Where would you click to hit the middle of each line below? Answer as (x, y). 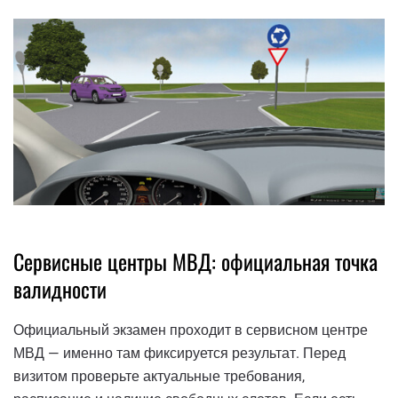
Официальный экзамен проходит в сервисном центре (191, 330)
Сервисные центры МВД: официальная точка (195, 261)
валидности (60, 288)
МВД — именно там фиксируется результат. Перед (179, 354)
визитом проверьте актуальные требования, (159, 377)
